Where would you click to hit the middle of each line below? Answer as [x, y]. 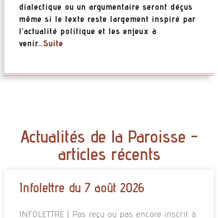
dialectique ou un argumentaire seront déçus [106, 6]
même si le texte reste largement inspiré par [107, 18]
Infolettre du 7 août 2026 [81, 187]
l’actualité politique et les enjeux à [88, 31]
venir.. [30, 43]
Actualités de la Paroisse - [109, 136]
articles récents [109, 153]
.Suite [52, 43]
